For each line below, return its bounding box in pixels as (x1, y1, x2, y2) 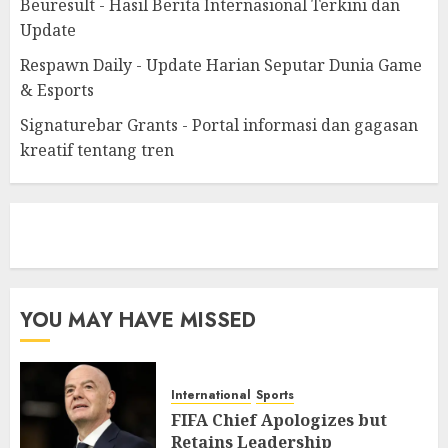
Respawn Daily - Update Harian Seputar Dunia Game (20, 54, 422, 76)
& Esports (20, 79, 94, 101)
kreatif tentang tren (20, 139, 174, 161)
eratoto (20, 224, 68, 247)
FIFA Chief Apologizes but (171, 409, 387, 431)
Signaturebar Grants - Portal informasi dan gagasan (20, 114, 418, 136)
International (171, 386, 251, 404)
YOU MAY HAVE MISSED (20, 306, 256, 335)
